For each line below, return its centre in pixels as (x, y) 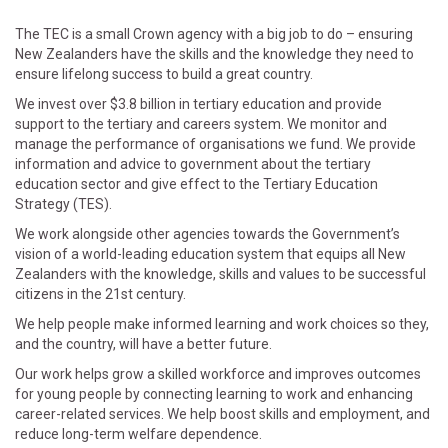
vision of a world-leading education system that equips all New (210, 254)
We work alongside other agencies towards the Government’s (207, 234)
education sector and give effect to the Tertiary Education (196, 184)
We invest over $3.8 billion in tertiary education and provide (198, 104)
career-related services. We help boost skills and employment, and (222, 414)
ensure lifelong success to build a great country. (164, 74)
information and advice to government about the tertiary (193, 164)
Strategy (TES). (63, 204)
